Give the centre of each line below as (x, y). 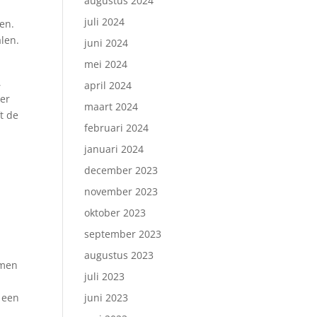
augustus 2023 (119, 255)
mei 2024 (106, 64)
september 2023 (123, 234)
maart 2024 (111, 106)
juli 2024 (105, 22)
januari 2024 (114, 149)
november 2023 (121, 191)
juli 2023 (105, 276)
